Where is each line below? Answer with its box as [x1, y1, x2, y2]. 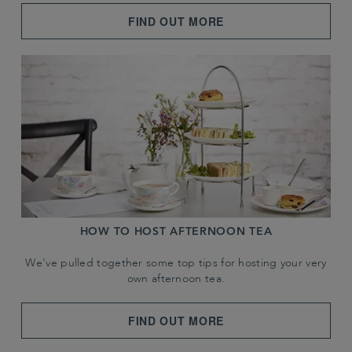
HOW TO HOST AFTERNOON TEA [79, 225, 273, 239]
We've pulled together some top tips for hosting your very [25, 258, 327, 269]
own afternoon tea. [126, 273, 225, 285]
